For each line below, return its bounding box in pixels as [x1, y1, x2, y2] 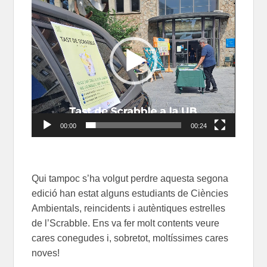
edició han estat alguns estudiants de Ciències [32, 188, 229, 198]
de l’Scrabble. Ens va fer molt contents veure [32, 218, 220, 228]
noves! [32, 247, 60, 258]
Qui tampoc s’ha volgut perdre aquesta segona [32, 173, 229, 184]
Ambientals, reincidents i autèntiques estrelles [32, 203, 226, 213]
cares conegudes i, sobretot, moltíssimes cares [32, 232, 229, 243]
